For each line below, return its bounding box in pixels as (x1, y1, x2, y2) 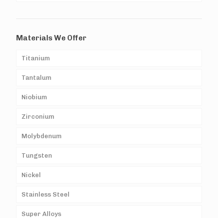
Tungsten (21, 152, 52, 160)
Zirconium (21, 113, 54, 121)
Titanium (21, 54, 50, 62)
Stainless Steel (21, 191, 70, 199)
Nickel (21, 171, 41, 179)
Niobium (21, 93, 47, 101)
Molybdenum (21, 132, 62, 140)
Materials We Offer (16, 34, 87, 43)
